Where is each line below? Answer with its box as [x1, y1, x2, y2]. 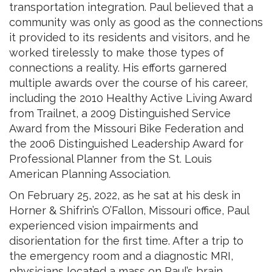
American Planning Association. [9, 167, 171, 180]
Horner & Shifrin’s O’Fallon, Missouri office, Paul [9, 203, 249, 217]
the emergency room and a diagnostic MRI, [9, 249, 233, 262]
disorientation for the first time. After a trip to [9, 234, 243, 247]
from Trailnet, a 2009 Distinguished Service [9, 106, 231, 120]
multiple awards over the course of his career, [9, 76, 248, 89]
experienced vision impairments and [9, 219, 198, 232]
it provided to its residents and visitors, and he [9, 30, 250, 44]
